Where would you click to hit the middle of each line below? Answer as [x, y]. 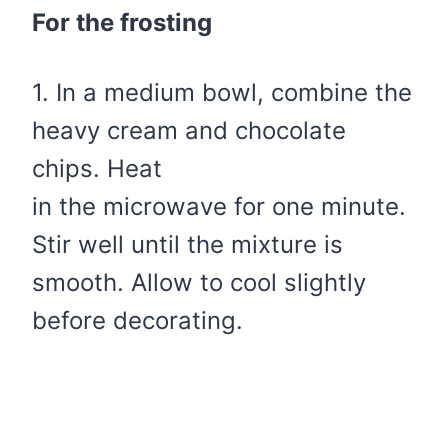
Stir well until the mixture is [187, 244]
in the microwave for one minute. [219, 206]
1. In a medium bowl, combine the [222, 92]
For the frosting [122, 22]
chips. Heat [97, 168]
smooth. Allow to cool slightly [199, 282]
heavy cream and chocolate [189, 130]
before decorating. [137, 320]
